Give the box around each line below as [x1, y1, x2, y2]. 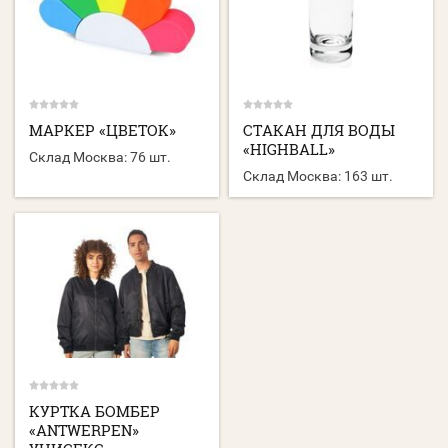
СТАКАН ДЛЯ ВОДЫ [243, 119, 396, 140]
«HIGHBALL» [243, 138, 336, 159]
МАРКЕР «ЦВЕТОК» [29, 119, 176, 140]
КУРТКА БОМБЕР [29, 401, 160, 422]
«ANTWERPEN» [29, 420, 139, 441]
